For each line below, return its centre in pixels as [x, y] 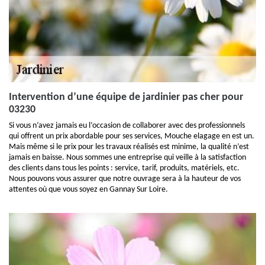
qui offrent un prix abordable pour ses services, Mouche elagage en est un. [132, 136]
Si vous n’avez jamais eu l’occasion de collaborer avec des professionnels [127, 126]
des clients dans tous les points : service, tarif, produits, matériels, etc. [124, 168]
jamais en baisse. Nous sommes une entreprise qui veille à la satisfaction [127, 158]
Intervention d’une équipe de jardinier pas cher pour [126, 97]
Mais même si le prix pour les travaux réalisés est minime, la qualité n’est [129, 147]
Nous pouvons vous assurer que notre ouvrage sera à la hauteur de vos [125, 179]
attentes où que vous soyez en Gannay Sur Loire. [88, 190]
